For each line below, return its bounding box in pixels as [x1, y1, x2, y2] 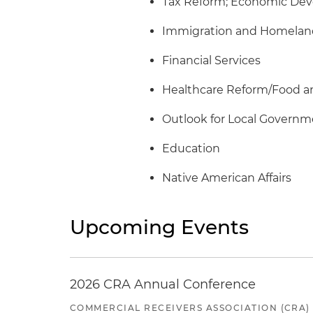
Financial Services [162, 54, 264, 67]
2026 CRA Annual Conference [70, 277, 256, 292]
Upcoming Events [70, 215, 249, 239]
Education [162, 142, 224, 155]
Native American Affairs [162, 171, 292, 184]
